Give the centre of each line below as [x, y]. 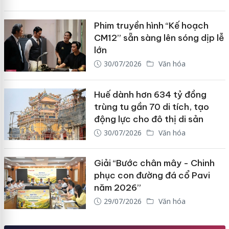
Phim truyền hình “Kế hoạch [151, 26]
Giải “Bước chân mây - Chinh [154, 163]
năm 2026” [117, 188]
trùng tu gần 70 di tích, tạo [151, 107]
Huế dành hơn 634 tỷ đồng [150, 94]
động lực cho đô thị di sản [148, 119]
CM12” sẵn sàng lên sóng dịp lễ [159, 38]
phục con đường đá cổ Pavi [152, 176]
